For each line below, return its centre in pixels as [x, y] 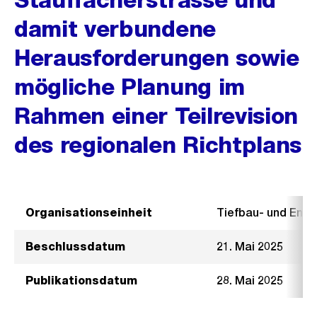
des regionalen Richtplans [158, 145]
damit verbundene [115, 29]
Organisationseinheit [89, 213]
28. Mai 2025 [250, 281]
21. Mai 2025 [250, 247]
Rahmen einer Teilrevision [156, 116]
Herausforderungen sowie [157, 58]
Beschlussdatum [75, 247]
